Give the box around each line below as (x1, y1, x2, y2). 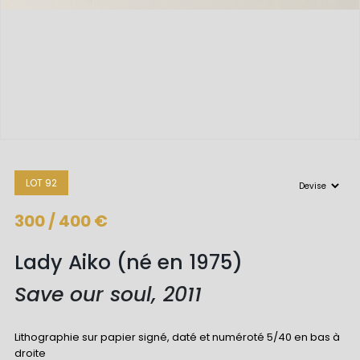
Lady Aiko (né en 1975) (14, 248, 243, 277)
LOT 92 (25, 176, 57, 190)
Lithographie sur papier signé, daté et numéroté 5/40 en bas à (14, 329, 340, 345)
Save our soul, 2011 (14, 280, 202, 309)
